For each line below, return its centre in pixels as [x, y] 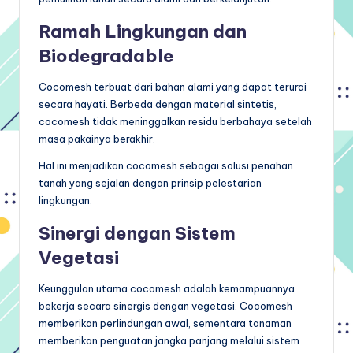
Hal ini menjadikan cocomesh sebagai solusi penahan [166, 165]
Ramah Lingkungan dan [143, 31]
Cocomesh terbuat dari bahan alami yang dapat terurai [173, 86]
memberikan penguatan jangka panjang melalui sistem [169, 340]
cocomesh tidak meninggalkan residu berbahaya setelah [175, 121]
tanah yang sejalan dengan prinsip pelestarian [150, 182]
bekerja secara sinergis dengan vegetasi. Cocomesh [165, 305]
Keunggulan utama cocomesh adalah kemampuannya [167, 288]
